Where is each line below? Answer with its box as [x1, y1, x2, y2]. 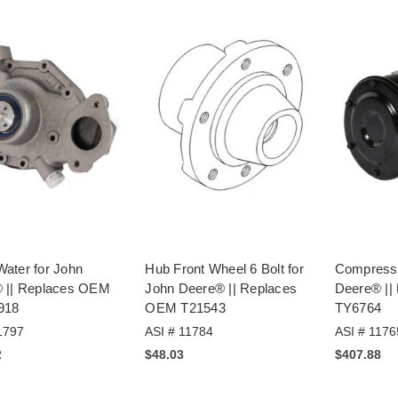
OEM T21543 [145, 299, 226, 315]
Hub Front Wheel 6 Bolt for [145, 260, 304, 276]
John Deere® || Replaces [145, 280, 298, 296]
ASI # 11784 [145, 323, 214, 338]
